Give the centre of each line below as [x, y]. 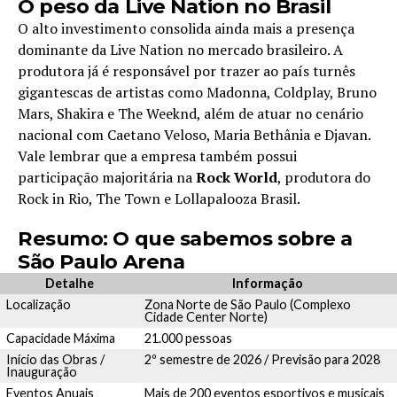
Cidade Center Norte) [206, 317]
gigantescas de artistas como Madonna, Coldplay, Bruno [197, 93]
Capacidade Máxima [60, 339]
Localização [38, 305]
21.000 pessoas [188, 339]
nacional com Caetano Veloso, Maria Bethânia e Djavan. [194, 135]
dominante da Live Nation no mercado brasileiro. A [180, 50]
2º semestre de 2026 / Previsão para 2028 [262, 360]
